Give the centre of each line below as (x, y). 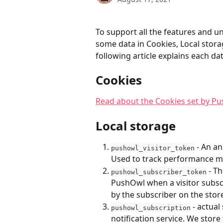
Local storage (136, 126)
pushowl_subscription (151, 208)
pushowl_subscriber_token (159, 172)
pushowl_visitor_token (153, 148)
